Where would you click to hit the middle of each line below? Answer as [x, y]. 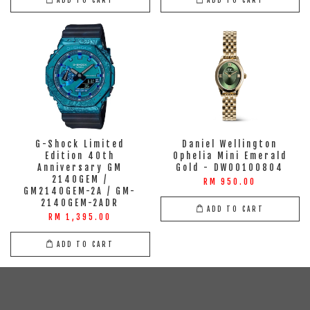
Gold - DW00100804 [230, 168]
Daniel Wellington [230, 144]
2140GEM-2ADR [80, 203]
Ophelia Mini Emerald [230, 156]
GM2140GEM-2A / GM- [80, 191]
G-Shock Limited [80, 144]
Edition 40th [80, 156]
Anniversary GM [80, 168]
